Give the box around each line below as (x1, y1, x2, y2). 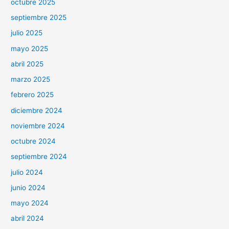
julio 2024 (11, 168, 43, 176)
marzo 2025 (11, 75, 51, 84)
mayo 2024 (11, 199, 49, 208)
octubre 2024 (11, 137, 56, 146)
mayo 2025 (11, 44, 49, 53)
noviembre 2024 (11, 121, 65, 130)
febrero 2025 (11, 90, 54, 99)
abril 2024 (11, 214, 44, 223)
